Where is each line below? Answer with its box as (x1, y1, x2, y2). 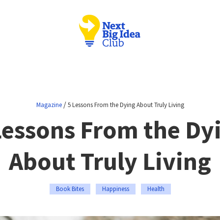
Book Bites (55, 185, 84, 193)
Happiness (102, 185, 129, 193)
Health (147, 185, 165, 193)
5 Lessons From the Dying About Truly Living (67, 101, 184, 109)
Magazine (36, 101, 62, 109)
